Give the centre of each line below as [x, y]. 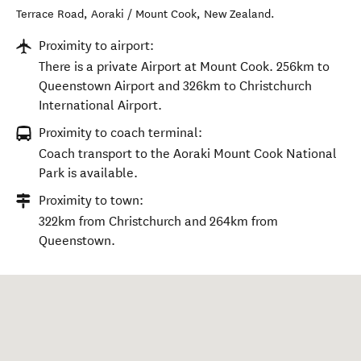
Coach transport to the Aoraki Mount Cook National [188, 154]
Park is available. [88, 173]
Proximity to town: [91, 200]
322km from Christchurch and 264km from [158, 221]
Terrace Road [50, 14]
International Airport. [100, 105]
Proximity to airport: [96, 46]
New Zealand [237, 14]
